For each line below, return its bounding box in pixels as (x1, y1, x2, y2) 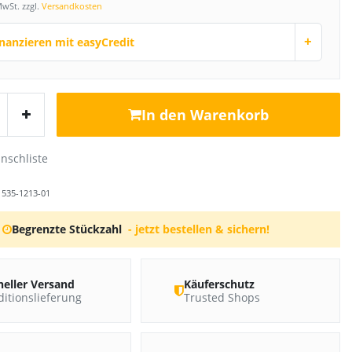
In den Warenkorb (141, 105, 269, 125)
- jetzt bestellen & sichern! (127, 221, 269, 236)
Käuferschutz (183, 276, 255, 291)
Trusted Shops (183, 289, 260, 305)
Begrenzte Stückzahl (12, 221, 123, 236)
